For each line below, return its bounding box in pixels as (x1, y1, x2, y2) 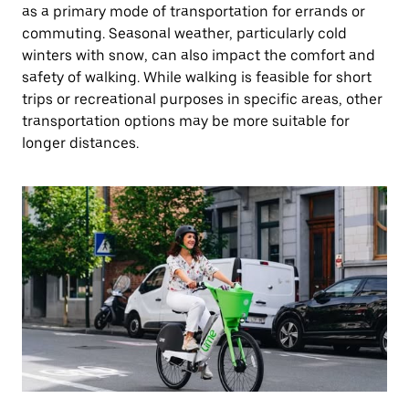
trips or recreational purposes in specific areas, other (22, 90, 383, 108)
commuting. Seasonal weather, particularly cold (22, 25, 347, 42)
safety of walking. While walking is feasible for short (22, 68, 372, 86)
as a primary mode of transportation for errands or (22, 3, 365, 20)
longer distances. (22, 134, 139, 152)
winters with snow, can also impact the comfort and (22, 47, 375, 64)
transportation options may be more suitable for (22, 112, 350, 130)
